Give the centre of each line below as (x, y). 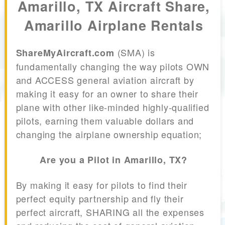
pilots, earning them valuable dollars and (105, 121)
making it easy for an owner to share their (107, 94)
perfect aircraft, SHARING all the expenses (110, 212)
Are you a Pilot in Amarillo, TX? (114, 160)
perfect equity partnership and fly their (100, 199)
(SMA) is (135, 52)
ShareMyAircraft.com (65, 53)
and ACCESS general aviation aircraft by (105, 80)
